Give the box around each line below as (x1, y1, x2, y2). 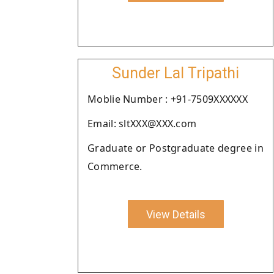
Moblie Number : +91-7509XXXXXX (87, 92, 248, 106)
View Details (146, 207, 206, 221)
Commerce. (87, 160, 143, 173)
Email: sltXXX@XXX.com (87, 117, 197, 130)
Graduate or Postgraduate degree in (87, 141, 264, 155)
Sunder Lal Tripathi (112, 64, 239, 82)
